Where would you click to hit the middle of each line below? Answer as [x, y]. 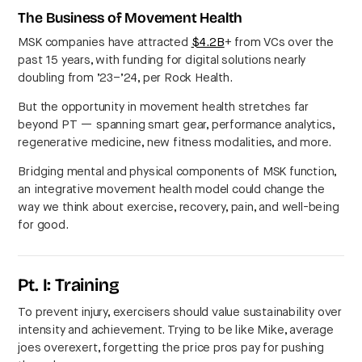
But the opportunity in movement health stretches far [164, 107]
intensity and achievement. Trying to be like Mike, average [176, 330]
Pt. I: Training [69, 287]
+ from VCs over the [279, 43]
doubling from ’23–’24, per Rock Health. [125, 78]
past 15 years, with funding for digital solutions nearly [162, 61]
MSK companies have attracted [105, 43]
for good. [43, 225]
